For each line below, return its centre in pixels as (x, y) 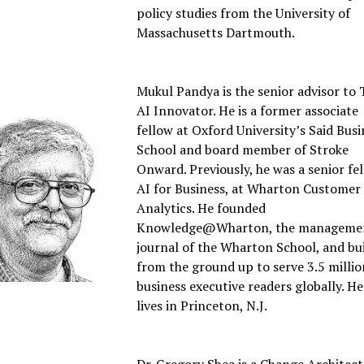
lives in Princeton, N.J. (202, 306)
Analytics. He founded (201, 208)
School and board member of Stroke (243, 150)
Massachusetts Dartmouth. (216, 33)
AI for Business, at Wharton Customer (249, 189)
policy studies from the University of (244, 13)
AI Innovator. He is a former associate (248, 111)
